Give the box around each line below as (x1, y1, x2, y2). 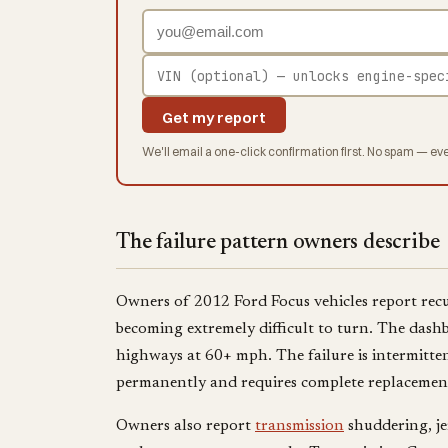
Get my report (162, 108, 266, 128)
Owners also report (116, 417, 255, 434)
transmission (255, 417, 344, 434)
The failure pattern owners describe (116, 231, 440, 254)
